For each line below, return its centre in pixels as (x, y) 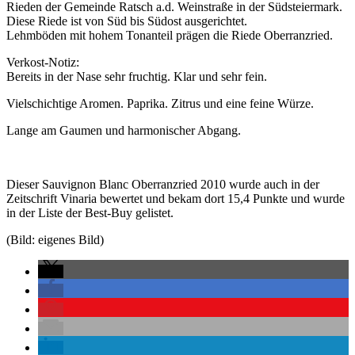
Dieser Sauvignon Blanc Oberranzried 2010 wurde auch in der (163, 185)
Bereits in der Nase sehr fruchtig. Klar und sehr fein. (137, 77)
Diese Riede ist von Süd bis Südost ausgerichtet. (127, 21)
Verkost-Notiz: (43, 63)
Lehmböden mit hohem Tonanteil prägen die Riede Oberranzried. (170, 36)
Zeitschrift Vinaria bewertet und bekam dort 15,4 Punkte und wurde (176, 199)
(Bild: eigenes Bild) (55, 240)
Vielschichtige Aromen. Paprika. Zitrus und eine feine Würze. (160, 104)
